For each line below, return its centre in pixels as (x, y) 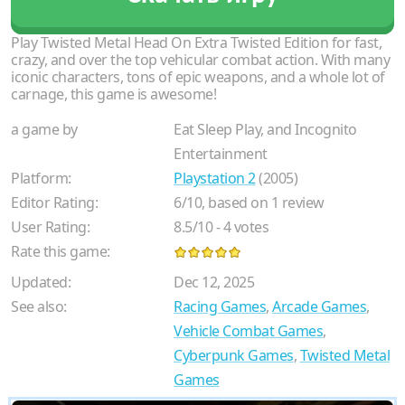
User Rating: (50, 226)
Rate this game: (61, 251)
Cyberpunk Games (234, 355)
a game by (44, 129)
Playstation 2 (215, 178)
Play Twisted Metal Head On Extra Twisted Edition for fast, (196, 42)
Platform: (41, 178)
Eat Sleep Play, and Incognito (265, 129)
